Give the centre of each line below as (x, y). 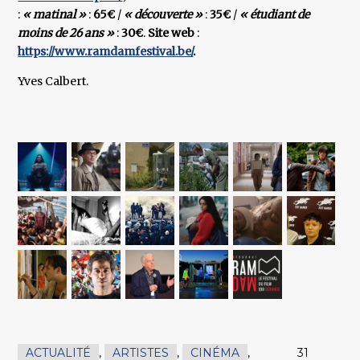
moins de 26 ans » (66, 33)
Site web (172, 33)
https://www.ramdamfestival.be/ (106, 52)
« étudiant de (274, 15)
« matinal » (55, 15)
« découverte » (162, 15)
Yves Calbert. (53, 82)
